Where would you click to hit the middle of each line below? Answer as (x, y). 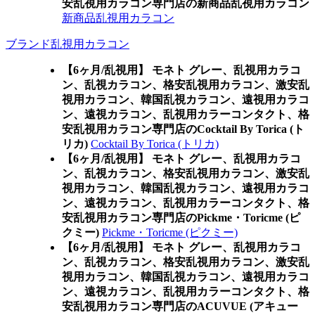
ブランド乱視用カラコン (67, 44)
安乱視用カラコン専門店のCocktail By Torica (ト (183, 129)
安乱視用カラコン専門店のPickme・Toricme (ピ (181, 218)
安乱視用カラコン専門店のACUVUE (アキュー (180, 306)
